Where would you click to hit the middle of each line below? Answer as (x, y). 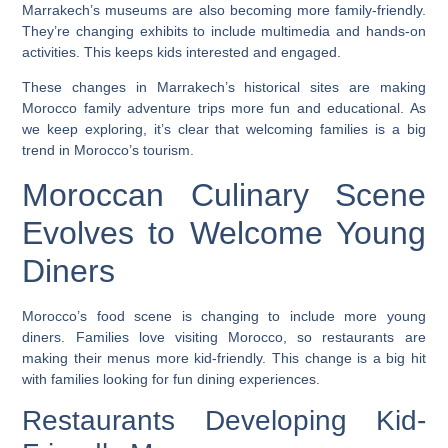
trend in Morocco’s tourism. (108, 150)
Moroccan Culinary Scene (224, 194)
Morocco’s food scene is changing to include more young (224, 315)
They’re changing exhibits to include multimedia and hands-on (224, 30)
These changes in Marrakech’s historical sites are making (224, 87)
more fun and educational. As (325, 108)
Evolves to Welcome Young (224, 232)
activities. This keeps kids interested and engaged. (182, 51)
